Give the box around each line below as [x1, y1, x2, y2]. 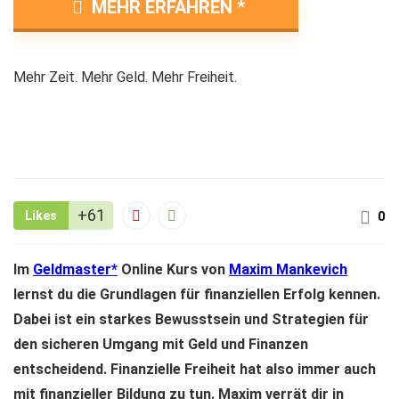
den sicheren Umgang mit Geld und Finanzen [13, 336, 308, 353]
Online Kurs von [118, 261, 229, 278]
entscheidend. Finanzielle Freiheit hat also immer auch [13, 361, 376, 378]
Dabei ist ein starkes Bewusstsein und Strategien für [13, 311, 369, 328]
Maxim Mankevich [229, 261, 347, 278]
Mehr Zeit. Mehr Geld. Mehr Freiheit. [13, 69, 237, 85]
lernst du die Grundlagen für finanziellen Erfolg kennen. [13, 286, 380, 303]
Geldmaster [33, 261, 111, 278]
